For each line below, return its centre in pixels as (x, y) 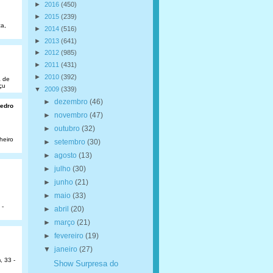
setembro (70, 142)
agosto (66, 155)
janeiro (66, 249)
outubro (68, 128)
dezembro (72, 101)
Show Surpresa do (86, 264)
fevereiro (69, 236)
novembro (72, 115)
